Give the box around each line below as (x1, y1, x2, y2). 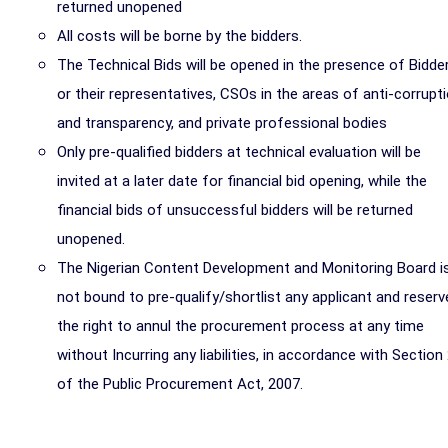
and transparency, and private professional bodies (57, 114, 387, 132)
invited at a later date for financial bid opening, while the (57, 172, 427, 190)
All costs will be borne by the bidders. (57, 27, 302, 45)
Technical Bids (87, 56, 186, 74)
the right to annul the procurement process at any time (57, 317, 424, 335)
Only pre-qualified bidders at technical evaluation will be (57, 143, 421, 161)
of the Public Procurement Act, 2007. (57, 375, 303, 393)
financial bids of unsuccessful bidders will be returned (57, 201, 413, 219)
